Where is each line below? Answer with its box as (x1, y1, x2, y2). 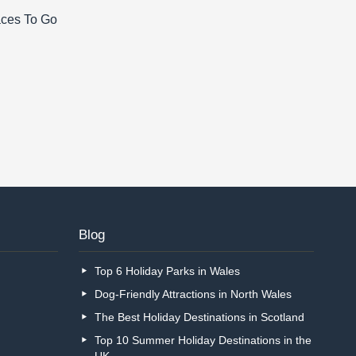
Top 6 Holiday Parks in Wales (94, 265, 240, 278)
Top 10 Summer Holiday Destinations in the (94, 334, 311, 347)
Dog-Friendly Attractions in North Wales (94, 288, 292, 301)
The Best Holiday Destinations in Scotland (94, 311, 304, 324)
